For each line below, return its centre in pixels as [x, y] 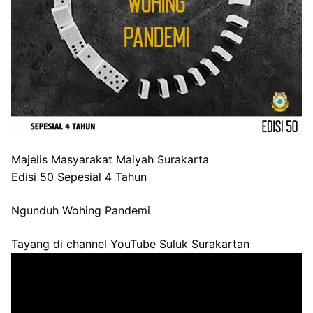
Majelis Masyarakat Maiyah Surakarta [110, 160]
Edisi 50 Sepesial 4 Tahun [79, 177]
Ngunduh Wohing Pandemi [81, 211]
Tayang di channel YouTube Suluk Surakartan [130, 243]
